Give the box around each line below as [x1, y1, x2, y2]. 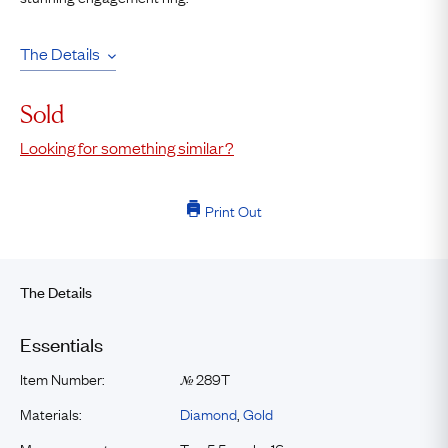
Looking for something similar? [20, 136, 234, 158]
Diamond [180, 402, 237, 424]
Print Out [204, 199, 262, 221]
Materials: [20, 402, 82, 424]
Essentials [20, 331, 103, 356]
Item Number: [20, 367, 105, 389]
